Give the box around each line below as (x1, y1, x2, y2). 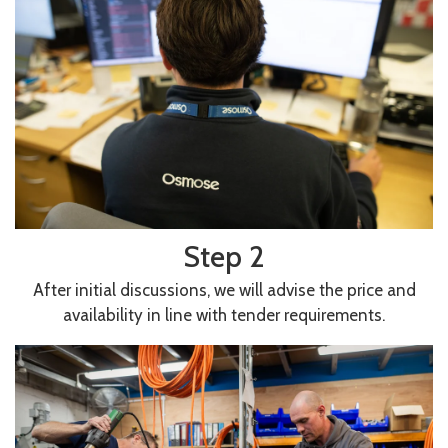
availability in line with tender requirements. (63, 304, 385, 325)
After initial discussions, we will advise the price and (32, 279, 416, 300)
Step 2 (183, 238, 265, 274)
